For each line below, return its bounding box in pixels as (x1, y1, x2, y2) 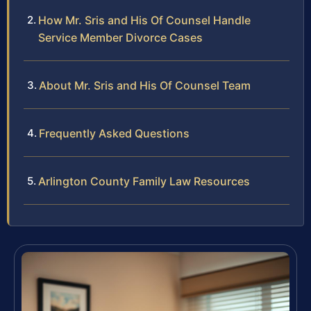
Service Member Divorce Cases (38, 31, 203, 45)
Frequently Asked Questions (39, 126, 190, 141)
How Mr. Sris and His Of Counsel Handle (38, 13, 251, 28)
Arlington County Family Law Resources (38, 174, 250, 189)
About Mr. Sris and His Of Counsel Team (39, 78, 251, 93)
